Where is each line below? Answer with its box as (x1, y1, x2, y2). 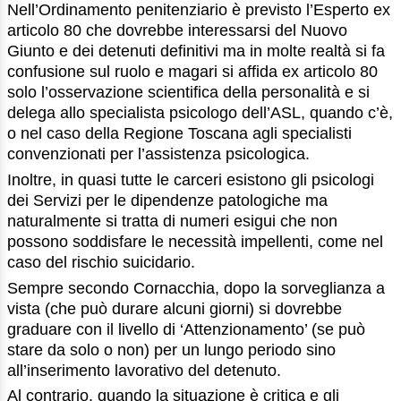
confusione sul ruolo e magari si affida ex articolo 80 (7, 63, 378, 81)
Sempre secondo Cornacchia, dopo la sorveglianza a (7, 278, 385, 297)
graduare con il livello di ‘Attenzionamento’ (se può (7, 320, 365, 338)
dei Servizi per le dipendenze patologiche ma (7, 191, 328, 209)
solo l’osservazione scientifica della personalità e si (7, 83, 370, 102)
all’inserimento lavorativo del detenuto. (7, 361, 281, 380)
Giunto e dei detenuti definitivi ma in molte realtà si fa (7, 42, 385, 61)
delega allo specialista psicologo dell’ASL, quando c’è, (7, 104, 393, 123)
